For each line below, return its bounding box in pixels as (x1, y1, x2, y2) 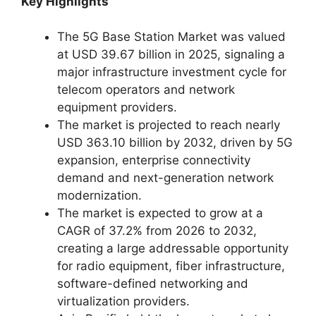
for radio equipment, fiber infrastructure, (57, 259, 285, 273)
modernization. (57, 188, 142, 202)
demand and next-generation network (57, 171, 274, 185)
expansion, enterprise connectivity (57, 153, 250, 167)
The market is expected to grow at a (57, 206, 263, 220)
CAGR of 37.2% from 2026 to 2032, (57, 224, 257, 238)
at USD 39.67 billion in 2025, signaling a (57, 47, 285, 61)
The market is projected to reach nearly (57, 118, 280, 132)
